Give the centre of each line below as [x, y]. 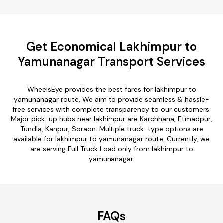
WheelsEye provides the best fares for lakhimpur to [111, 89]
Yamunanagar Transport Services [111, 61]
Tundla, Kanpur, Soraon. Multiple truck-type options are [111, 129]
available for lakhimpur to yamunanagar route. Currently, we [111, 139]
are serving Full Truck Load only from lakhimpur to [111, 149]
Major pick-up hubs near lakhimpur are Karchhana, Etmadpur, [111, 119]
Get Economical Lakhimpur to [111, 46]
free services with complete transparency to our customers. [111, 109]
